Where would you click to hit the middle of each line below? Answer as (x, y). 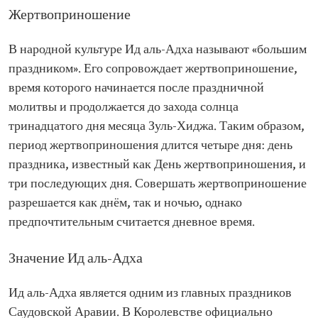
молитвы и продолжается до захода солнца (124, 108)
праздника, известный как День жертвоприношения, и (157, 165)
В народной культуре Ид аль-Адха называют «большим (158, 50)
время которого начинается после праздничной (136, 88)
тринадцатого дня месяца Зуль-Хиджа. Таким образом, (157, 127)
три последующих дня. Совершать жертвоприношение (158, 184)
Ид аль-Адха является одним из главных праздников (150, 294)
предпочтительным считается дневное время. (132, 223)
